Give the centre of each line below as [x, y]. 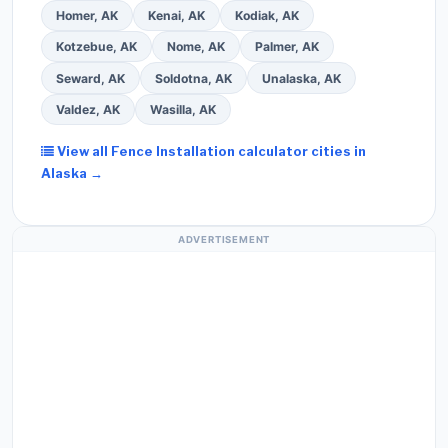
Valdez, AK [88, 110]
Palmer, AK [287, 47]
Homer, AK [87, 15]
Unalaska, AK [301, 78]
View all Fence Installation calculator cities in [210, 152]
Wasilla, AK [183, 110]
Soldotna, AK [193, 78]
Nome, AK [196, 47]
